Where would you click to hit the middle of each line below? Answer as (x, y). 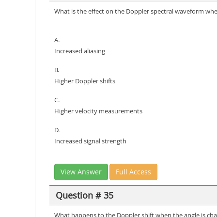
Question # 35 (84, 195)
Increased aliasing (80, 51)
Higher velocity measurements (98, 111)
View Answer (81, 172)
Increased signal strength (90, 141)
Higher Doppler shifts (85, 81)
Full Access (133, 172)
